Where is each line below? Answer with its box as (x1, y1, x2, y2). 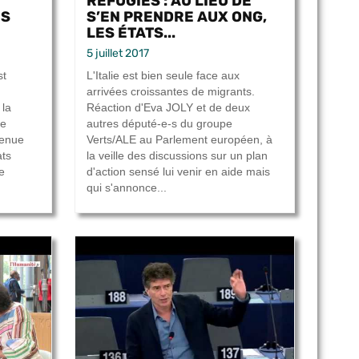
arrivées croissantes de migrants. (87, 85, 255, 99)
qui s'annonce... (87, 181, 167, 195)
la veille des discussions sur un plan (87, 149, 268, 163)
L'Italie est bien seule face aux (87, 69, 240, 83)
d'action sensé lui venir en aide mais (87, 165, 270, 179)
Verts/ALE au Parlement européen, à (87, 133, 272, 147)
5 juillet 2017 (87, 46, 149, 61)
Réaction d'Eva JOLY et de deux (87, 101, 250, 115)
